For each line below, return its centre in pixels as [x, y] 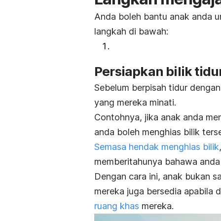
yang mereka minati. [135, 102]
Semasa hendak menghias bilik [157, 147]
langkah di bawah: [131, 31]
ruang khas [117, 206]
